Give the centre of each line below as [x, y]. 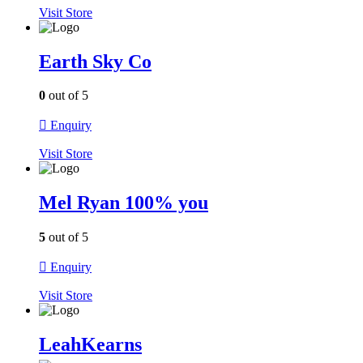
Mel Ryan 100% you [124, 203]
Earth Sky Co [95, 61]
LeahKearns [90, 345]
